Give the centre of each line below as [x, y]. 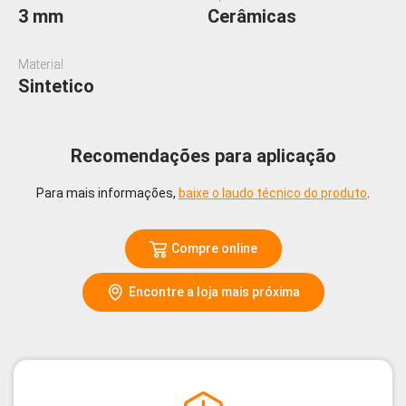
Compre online [214, 249]
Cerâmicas [252, 17]
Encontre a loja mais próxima [214, 292]
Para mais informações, [107, 193]
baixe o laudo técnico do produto [273, 193]
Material [41, 65]
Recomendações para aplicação [203, 156]
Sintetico [56, 87]
